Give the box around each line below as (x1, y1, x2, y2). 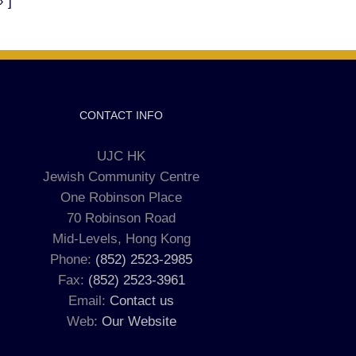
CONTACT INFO (79, 108, 164, 122)
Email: (68, 292, 110, 308)
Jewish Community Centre (43, 168, 200, 184)
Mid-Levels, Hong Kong (52, 230, 191, 246)
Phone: (50, 251, 96, 267)
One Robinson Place (60, 189, 183, 205)
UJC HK (97, 148, 146, 164)
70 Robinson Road (67, 210, 176, 226)
